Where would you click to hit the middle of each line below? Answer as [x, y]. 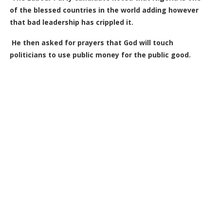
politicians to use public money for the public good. [100, 54]
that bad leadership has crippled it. [72, 22]
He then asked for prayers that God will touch [92, 42]
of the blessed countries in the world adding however [104, 10]
